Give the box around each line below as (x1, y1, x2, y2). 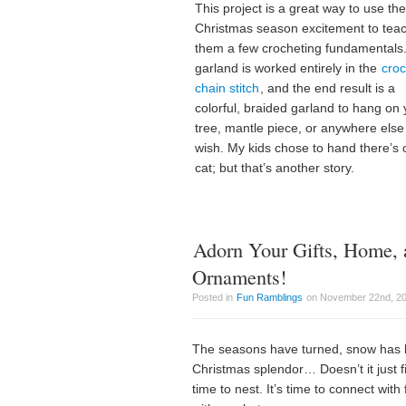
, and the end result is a (260, 81, 395, 95)
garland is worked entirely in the (195, 61, 381, 75)
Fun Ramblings (237, 292, 303, 303)
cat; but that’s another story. (195, 160, 354, 175)
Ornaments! (192, 263, 286, 290)
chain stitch (195, 81, 259, 95)
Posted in (192, 292, 236, 303)
